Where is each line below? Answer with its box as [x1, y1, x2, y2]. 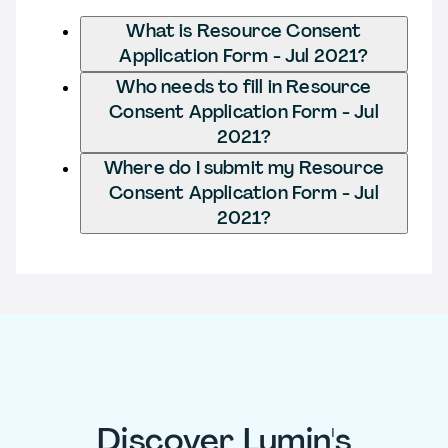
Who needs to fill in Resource [116, 74, 372, 99]
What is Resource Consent [126, 18, 362, 43]
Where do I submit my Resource [103, 155, 385, 180]
